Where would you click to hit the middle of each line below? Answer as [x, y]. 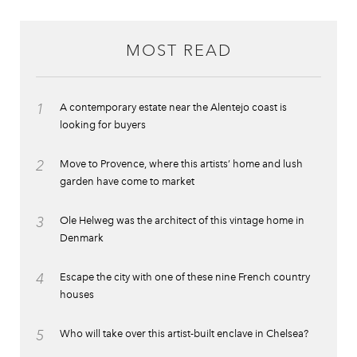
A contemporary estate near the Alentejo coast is [173, 108]
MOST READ [178, 51]
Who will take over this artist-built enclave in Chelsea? [184, 334]
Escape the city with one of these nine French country [185, 277]
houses [77, 295]
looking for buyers [103, 125]
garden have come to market [127, 182]
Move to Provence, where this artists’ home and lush [181, 164]
